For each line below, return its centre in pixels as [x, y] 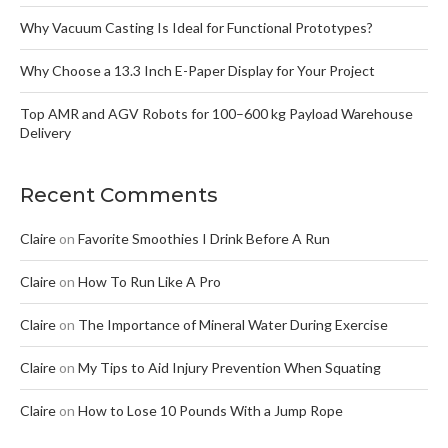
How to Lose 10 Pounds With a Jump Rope [210, 410]
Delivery [45, 132]
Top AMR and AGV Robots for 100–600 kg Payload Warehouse [216, 113]
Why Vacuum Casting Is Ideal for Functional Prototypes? [196, 27]
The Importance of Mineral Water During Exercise [233, 324]
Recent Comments [119, 195]
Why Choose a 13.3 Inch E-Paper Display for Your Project [197, 70]
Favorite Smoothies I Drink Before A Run [204, 238]
